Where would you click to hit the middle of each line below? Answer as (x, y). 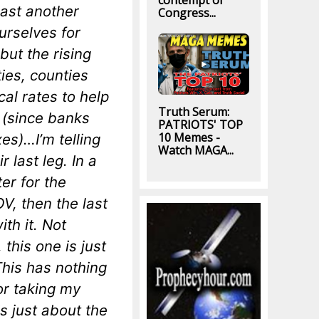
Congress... (187, 13)
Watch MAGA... (195, 151)
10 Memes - (189, 138)
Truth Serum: (193, 112)
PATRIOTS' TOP (200, 125)
